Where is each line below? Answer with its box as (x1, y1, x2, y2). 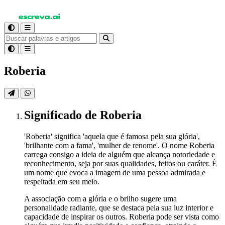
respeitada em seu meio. (24, 177, 99, 186)
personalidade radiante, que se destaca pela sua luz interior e (24, 203, 213, 212)
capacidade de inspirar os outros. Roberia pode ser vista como (24, 212, 219, 221)
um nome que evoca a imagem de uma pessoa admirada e (24, 168, 205, 177)
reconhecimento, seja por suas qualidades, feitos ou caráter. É (24, 159, 217, 168)
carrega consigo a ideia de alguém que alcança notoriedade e (24, 150, 215, 159)
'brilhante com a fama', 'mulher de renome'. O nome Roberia (24, 141, 214, 150)
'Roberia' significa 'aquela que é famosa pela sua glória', (24, 132, 200, 141)
